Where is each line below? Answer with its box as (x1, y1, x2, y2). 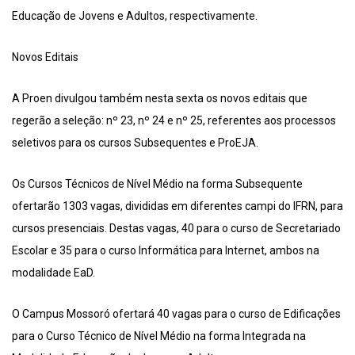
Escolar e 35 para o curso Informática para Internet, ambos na (12, 244, 319, 258)
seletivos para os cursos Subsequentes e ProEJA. (12, 136, 258, 150)
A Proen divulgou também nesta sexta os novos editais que (12, 92, 307, 105)
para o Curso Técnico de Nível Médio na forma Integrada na (12, 330, 306, 343)
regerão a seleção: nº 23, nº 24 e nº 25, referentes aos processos (12, 114, 336, 128)
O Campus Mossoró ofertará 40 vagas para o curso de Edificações (12, 307, 341, 321)
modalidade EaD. (12, 266, 95, 280)
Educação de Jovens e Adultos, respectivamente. (12, 10, 258, 23)
